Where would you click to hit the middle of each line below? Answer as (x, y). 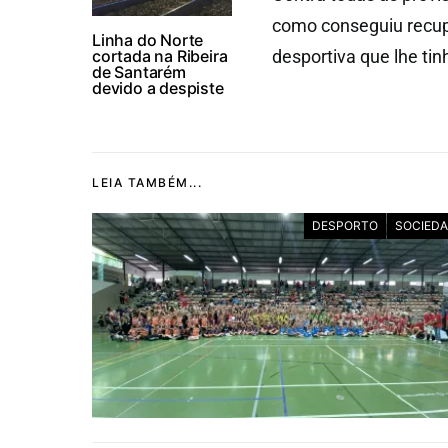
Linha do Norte (148, 39)
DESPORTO (345, 225)
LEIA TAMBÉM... (147, 182)
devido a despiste (158, 87)
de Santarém (139, 71)
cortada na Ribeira (160, 55)
